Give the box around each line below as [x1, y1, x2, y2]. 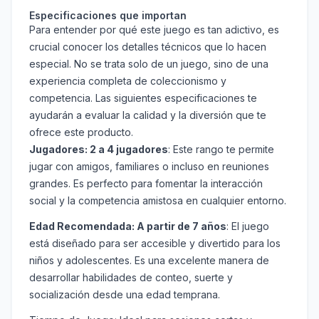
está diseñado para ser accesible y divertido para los [29, 237, 281, 250]
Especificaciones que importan [29, 9, 187, 22]
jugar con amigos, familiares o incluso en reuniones [29, 160, 269, 173]
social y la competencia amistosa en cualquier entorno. [29, 194, 286, 207]
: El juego [226, 220, 269, 233]
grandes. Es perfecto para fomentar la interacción [29, 177, 263, 190]
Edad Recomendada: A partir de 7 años [29, 220, 226, 233]
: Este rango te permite [168, 143, 274, 156]
